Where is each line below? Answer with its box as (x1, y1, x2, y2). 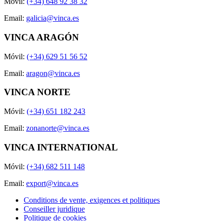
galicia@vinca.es (26, 14, 79, 23)
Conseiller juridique (24, 204, 85, 213)
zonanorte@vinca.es (26, 124, 89, 133)
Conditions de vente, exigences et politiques (24, 195, 160, 204)
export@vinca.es (26, 179, 78, 187)
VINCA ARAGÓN (4, 32, 79, 43)
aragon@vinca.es (26, 69, 80, 77)
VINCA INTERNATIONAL (4, 142, 118, 152)
